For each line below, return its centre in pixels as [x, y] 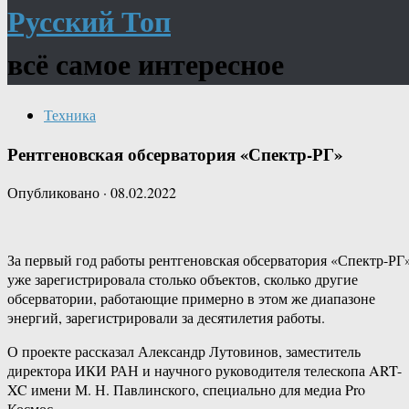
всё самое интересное [146, 64]
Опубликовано [55, 193]
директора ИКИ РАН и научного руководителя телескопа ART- [204, 371]
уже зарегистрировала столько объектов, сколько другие [183, 279]
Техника [70, 114]
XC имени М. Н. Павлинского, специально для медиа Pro [186, 390]
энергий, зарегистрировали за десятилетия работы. [166, 318]
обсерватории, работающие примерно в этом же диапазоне [191, 299]
